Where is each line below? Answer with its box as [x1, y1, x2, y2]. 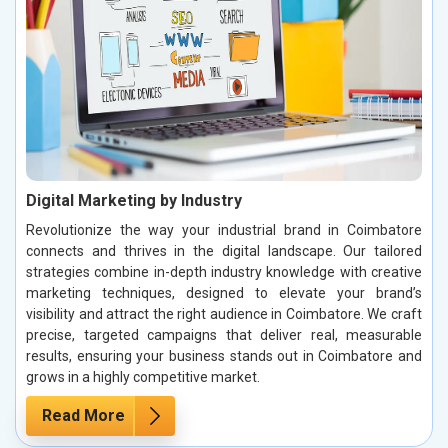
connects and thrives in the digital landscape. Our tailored [26, 242, 422, 259]
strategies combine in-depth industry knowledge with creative [26, 263, 422, 280]
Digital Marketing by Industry [26, 190, 242, 210]
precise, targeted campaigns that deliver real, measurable [26, 326, 422, 343]
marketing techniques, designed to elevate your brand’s [26, 284, 422, 301]
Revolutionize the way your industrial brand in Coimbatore [26, 221, 422, 238]
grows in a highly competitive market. [26, 368, 260, 385]
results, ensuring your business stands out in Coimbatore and [26, 347, 422, 364]
